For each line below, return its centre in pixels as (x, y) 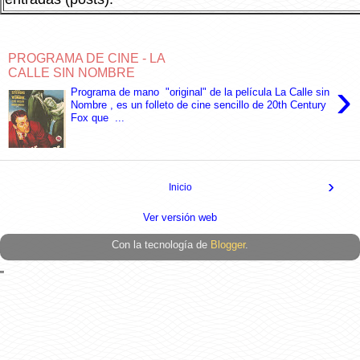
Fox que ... (98, 118)
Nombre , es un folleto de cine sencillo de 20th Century (199, 105)
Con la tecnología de (161, 245)
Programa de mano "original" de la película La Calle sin (200, 92)
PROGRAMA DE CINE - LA (86, 58)
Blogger (228, 245)
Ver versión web (180, 218)
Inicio (180, 188)
